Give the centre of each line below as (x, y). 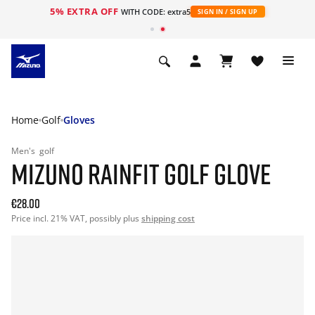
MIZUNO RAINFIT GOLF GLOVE (141, 174)
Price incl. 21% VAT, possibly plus (76, 218)
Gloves (79, 120)
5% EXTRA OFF (85, 11)
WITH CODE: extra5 (155, 12)
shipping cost (168, 218)
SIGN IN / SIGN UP (227, 12)
